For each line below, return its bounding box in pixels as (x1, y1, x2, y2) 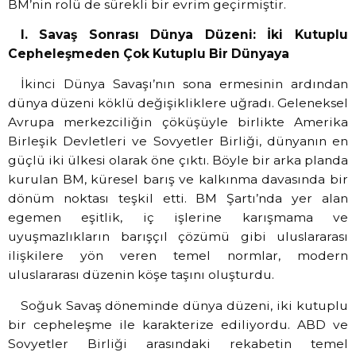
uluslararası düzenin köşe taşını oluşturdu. (8, 267, 274, 283)
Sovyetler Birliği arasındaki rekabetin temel (8, 335, 348, 351)
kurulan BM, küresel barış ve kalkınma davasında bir (8, 172, 348, 188)
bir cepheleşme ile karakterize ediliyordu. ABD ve (8, 316, 348, 332)
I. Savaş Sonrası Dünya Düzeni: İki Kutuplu (20, 27, 348, 43)
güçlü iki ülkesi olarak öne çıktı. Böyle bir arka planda (8, 153, 348, 168)
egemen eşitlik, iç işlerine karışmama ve (8, 210, 348, 226)
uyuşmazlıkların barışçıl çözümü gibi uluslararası (8, 229, 348, 245)
